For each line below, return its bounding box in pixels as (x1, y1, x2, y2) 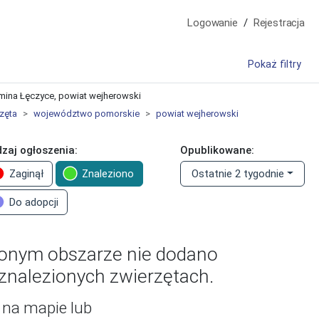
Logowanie (187, 16, 238, 29)
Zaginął (9, 167, 43, 180)
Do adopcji (9, 196, 58, 209)
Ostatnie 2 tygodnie (192, 167, 285, 180)
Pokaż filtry (248, 58, 301, 70)
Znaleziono (81, 167, 134, 180)
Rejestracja (253, 16, 305, 29)
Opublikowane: (180, 144, 254, 157)
